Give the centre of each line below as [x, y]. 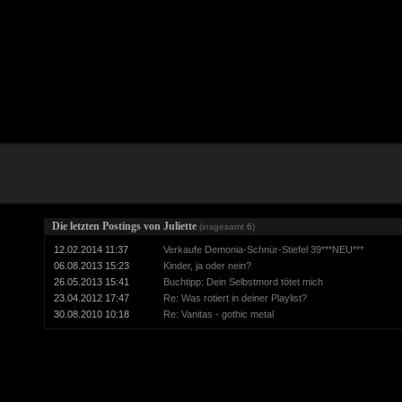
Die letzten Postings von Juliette [126, 226]
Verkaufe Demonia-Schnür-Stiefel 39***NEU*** [264, 249]
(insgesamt [223, 226]
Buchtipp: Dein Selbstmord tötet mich [244, 281]
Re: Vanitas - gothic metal [219, 314]
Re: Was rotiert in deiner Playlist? [236, 297]
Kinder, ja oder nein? [208, 265]
